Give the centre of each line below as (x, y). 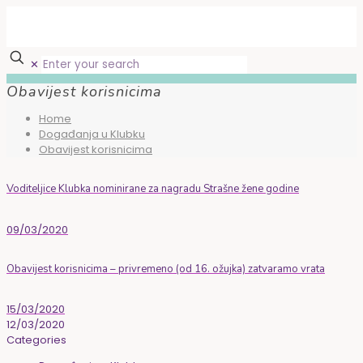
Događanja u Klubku (92, 135)
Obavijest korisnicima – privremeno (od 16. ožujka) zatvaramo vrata (166, 269)
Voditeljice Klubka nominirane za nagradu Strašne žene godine (153, 189)
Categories (36, 340)
